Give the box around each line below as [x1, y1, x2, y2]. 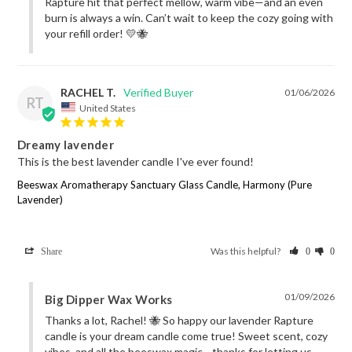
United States [79, 101, 136, 114]
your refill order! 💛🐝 [45, 26, 148, 40]
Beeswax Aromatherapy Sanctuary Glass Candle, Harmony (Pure [17, 178, 312, 192]
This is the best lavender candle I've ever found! [17, 155, 254, 169]
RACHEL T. [60, 85, 115, 99]
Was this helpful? [211, 245, 283, 258]
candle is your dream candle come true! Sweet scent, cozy [45, 329, 328, 343]
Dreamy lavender [17, 137, 114, 152]
